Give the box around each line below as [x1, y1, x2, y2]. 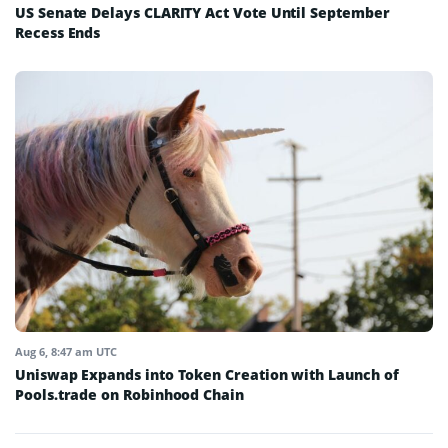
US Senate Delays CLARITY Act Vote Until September [15, 2, 390, 22]
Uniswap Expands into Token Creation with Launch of [15, 365, 399, 385]
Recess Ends [15, 22, 101, 42]
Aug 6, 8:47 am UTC [15, 344, 117, 360]
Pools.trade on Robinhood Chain [15, 385, 244, 405]
